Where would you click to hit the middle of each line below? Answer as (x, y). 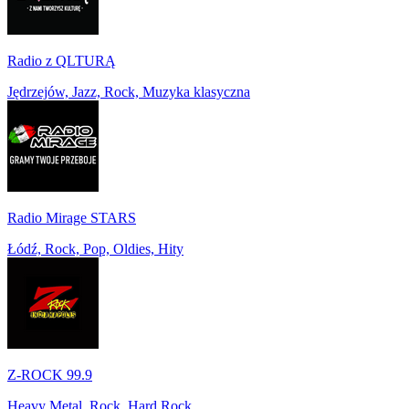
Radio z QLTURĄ (62, 61)
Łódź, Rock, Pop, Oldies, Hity (95, 249)
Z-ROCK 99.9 (50, 375)
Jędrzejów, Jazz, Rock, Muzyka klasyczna (129, 92)
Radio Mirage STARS (72, 218)
